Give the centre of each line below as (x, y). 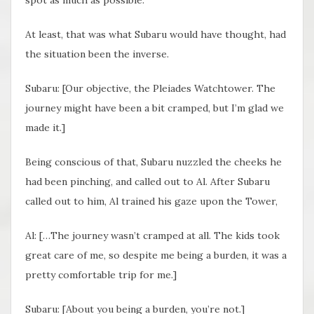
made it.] (45, 128)
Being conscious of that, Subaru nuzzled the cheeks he (153, 162)
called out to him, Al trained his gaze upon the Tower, (151, 202)
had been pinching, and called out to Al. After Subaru (148, 182)
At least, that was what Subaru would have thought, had (156, 35)
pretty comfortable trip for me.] (101, 275)
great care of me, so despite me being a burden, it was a (156, 255)
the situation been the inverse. (97, 54)
